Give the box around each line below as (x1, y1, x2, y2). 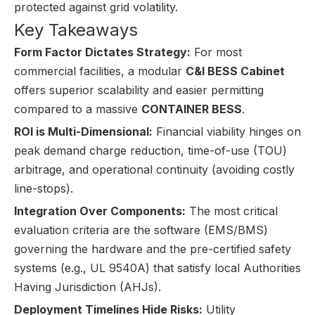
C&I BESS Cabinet (186, 64, 285, 78)
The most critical (186, 204, 278, 218)
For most (191, 45, 242, 59)
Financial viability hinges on (153, 124, 301, 139)
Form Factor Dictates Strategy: (14, 45, 191, 59)
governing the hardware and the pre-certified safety (14, 242, 291, 256)
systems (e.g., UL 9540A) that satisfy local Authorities (14, 261, 301, 275)
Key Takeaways (14, 20, 138, 40)
